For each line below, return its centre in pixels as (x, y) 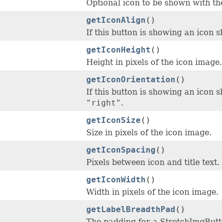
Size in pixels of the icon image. (149, 133)
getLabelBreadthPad (131, 210)
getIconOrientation (131, 80)
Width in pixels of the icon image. (152, 192)
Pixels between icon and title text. (153, 163)
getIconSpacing (121, 150)
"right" (104, 103)
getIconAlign (116, 20)
